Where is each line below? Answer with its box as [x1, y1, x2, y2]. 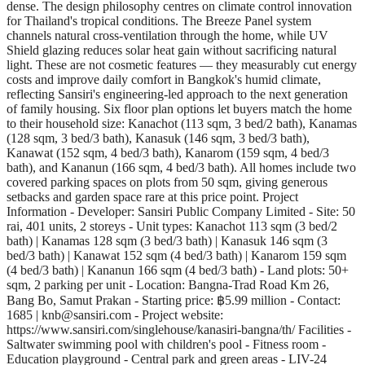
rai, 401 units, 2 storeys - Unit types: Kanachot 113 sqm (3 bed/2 [7, 218, 337, 233]
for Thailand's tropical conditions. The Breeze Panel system [7, 13, 311, 28]
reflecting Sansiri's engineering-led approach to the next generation [7, 86, 348, 101]
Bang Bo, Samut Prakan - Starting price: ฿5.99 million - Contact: [7, 292, 341, 307]
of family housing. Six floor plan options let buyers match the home [7, 101, 352, 116]
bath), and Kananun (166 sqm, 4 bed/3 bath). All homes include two [7, 160, 356, 174]
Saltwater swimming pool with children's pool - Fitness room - [7, 336, 326, 351]
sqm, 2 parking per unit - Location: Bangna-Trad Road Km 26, [7, 277, 329, 292]
